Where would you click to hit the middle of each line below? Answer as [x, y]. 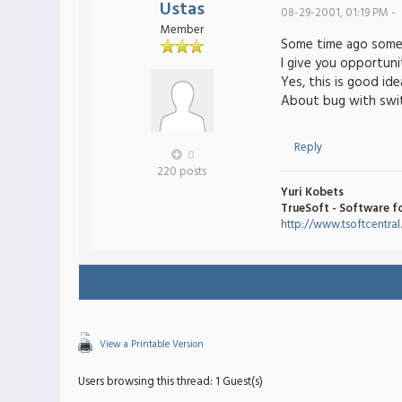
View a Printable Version [152, 345]
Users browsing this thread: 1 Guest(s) [171, 382]
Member [182, 30]
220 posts [182, 172]
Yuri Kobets [312, 193]
